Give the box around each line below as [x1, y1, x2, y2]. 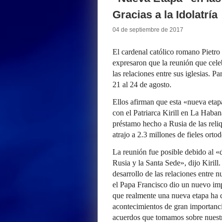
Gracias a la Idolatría [112, 8, 218, 21]
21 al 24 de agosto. [112, 80, 171, 89]
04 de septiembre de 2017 [112, 26, 183, 33]
